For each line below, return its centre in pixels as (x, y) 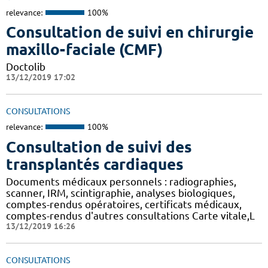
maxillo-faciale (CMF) (84, 50)
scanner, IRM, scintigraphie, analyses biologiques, (121, 193)
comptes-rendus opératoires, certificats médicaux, (124, 204)
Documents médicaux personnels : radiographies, (121, 181)
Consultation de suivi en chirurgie (130, 32)
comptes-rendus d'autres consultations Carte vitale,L (130, 215)
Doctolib (26, 67)
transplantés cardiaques (95, 164)
